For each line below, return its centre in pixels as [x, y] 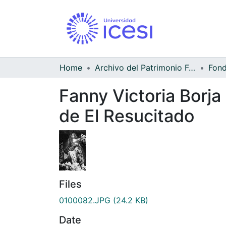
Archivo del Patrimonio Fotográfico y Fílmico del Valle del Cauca [192, 67]
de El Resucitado [127, 116]
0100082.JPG [85, 200]
